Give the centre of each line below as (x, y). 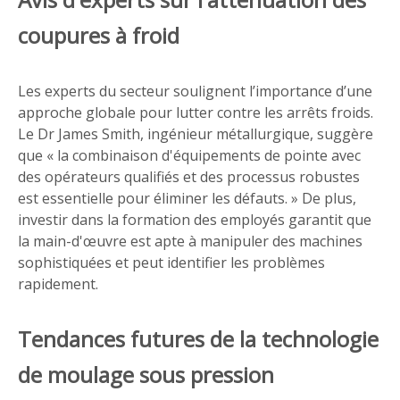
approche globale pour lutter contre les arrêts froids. (196, 112)
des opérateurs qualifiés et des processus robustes (189, 177)
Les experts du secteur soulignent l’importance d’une (195, 91)
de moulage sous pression (146, 375)
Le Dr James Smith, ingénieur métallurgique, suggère (196, 134)
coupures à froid (99, 35)
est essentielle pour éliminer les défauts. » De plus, (187, 198)
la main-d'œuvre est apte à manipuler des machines (190, 241)
